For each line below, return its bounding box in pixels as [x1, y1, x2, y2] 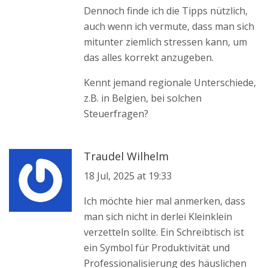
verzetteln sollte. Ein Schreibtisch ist [83, 226, 244, 239]
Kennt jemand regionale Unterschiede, [83, 76, 256, 90]
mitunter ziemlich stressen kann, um [83, 35, 247, 49]
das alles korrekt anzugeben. [83, 51, 214, 65]
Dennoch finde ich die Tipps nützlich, [83, 4, 248, 18]
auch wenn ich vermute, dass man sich [83, 20, 254, 33]
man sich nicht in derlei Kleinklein [83, 210, 232, 224]
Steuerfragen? [83, 107, 148, 121]
